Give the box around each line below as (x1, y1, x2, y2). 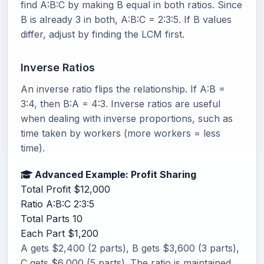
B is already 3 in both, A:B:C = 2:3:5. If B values (21, 13, 232, 25)
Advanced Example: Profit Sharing (32, 168, 196, 180)
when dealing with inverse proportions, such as (21, 112, 233, 124)
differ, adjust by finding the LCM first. (21, 28, 184, 40)
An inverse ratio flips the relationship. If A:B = (21, 82, 225, 95)
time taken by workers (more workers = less (21, 127, 220, 139)
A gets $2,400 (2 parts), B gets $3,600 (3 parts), (21, 242, 239, 254)
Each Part (21, 227, 65, 239)
